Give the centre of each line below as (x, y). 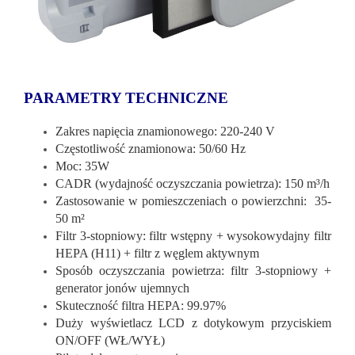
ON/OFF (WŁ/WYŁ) (110, 340)
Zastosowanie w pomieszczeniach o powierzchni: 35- (193, 200)
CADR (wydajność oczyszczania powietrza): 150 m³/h (193, 183)
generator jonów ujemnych (122, 288)
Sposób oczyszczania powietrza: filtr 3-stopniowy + (193, 270)
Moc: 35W (82, 166)
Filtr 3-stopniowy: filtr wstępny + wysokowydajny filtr (193, 235)
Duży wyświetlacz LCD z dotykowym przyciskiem (193, 323)
